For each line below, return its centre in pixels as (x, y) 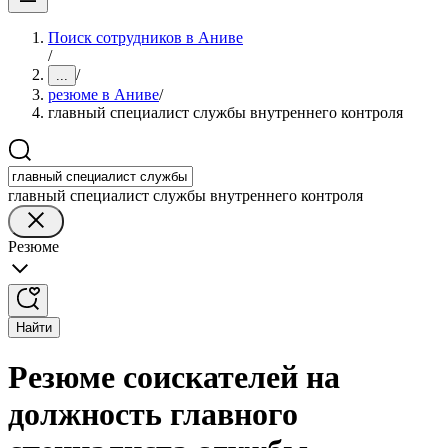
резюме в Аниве (103, 94)
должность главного (153, 414)
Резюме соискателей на (174, 377)
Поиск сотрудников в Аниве (145, 37)
